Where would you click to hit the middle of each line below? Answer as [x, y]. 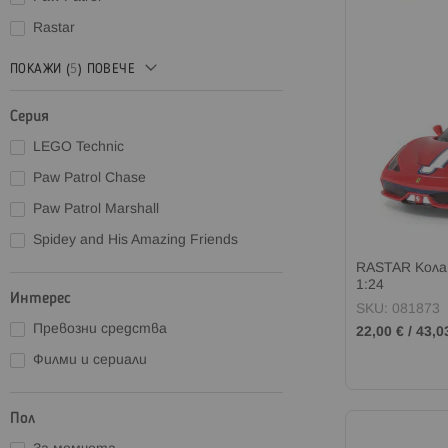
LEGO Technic [78, 147]
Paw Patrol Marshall [96, 209]
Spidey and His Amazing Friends [135, 240]
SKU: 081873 [397, 309]
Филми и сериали [90, 360]
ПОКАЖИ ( [40, 69]
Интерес [40, 298]
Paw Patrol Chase [89, 178]
